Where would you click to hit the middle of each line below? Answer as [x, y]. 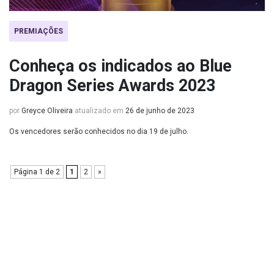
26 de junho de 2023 [160, 111]
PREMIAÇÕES [39, 31]
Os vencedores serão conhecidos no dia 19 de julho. [99, 131]
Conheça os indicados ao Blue [120, 66]
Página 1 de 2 [37, 172]
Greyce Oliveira [47, 111]
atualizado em [99, 111]
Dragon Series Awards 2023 [112, 86]
